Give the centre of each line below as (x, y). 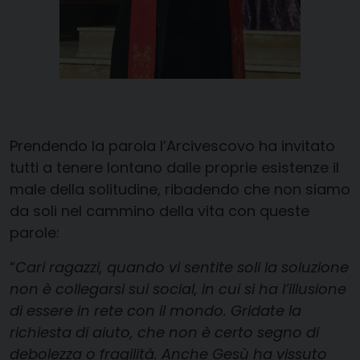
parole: (35, 233)
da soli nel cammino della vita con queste (160, 211)
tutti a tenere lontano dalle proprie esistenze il (174, 168)
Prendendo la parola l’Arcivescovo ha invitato (172, 146)
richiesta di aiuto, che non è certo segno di (164, 333)
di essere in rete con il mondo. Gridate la (155, 311)
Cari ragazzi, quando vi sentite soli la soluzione (182, 268)
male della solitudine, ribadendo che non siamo (180, 190)
